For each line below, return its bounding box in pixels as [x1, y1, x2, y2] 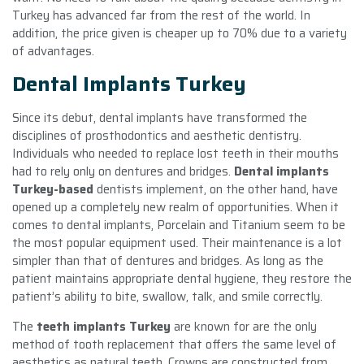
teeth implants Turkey [37, 316, 171, 336]
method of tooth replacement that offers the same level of [12, 334, 336, 354]
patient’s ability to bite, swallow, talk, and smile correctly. [12, 286, 323, 306]
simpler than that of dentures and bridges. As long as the [12, 250, 323, 271]
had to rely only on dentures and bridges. [12, 161, 234, 181]
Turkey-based [12, 179, 93, 199]
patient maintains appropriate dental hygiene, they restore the [12, 268, 352, 288]
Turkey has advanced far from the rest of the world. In [12, 5, 310, 25]
